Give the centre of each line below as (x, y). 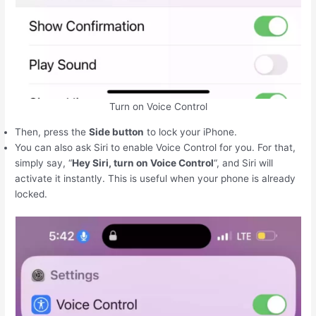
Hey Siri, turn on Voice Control (143, 163)
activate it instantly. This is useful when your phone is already (156, 179)
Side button (117, 132)
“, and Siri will (244, 163)
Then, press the (52, 132)
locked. (31, 194)
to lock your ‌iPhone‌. (191, 132)
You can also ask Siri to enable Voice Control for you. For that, (156, 148)
